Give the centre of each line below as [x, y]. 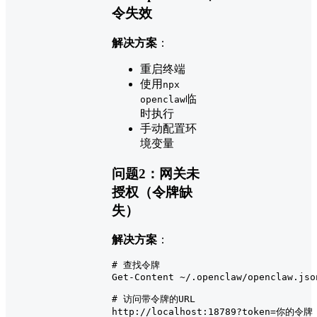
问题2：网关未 [156, 173]
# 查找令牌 [136, 265]
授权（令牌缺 [152, 192]
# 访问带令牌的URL [154, 299]
